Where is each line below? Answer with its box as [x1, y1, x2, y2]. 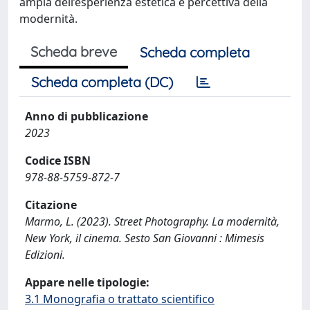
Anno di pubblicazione [25, 109, 148, 124]
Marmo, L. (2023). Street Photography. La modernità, [25, 214, 280, 229]
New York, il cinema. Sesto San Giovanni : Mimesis [25, 230, 264, 246]
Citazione [25, 197, 77, 212]
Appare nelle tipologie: [25, 275, 149, 290]
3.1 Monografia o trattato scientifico [25, 291, 215, 307]
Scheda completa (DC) [31, 73, 173, 91]
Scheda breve [30, 43, 117, 60]
